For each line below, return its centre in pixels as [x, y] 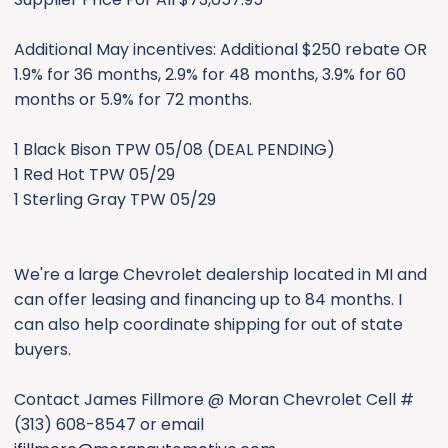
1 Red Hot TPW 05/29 [94, 174]
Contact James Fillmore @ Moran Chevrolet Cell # [214, 399]
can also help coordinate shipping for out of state [208, 324]
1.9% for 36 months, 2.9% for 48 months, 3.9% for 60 [210, 74]
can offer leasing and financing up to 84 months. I [208, 299]
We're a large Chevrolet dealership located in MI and [220, 274]
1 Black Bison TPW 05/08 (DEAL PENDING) [174, 149]
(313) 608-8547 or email [109, 424]
